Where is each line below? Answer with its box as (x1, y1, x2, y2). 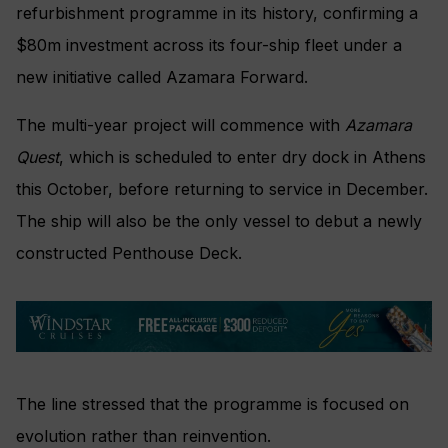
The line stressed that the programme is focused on (16, 394, 409, 415)
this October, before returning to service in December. (16, 178, 428, 199)
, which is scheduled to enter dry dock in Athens (59, 146, 426, 167)
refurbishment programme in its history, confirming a (16, 2, 418, 23)
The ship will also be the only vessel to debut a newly (16, 210, 422, 231)
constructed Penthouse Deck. (16, 242, 242, 263)
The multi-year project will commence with (16, 114, 345, 135)
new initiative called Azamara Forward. (16, 66, 308, 87)
